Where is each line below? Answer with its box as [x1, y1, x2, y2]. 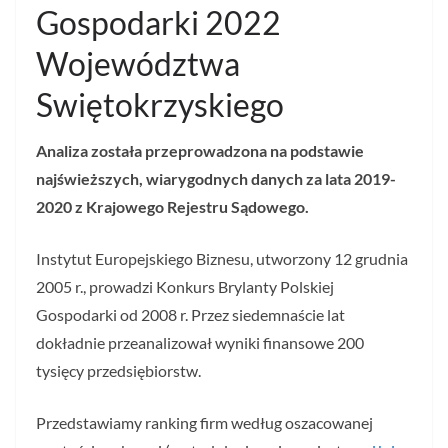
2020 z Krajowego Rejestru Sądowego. [36, 197, 309, 217]
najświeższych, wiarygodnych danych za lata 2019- [36, 169, 396, 189]
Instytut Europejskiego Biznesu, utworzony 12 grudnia [36, 249, 408, 269]
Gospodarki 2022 [36, 3, 281, 43]
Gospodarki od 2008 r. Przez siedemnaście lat [36, 305, 345, 325]
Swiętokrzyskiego [36, 85, 284, 125]
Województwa [36, 44, 240, 84]
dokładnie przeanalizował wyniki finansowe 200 [36, 333, 364, 353]
